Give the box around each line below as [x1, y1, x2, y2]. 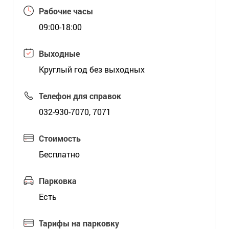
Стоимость [38, 133, 81, 144]
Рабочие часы [38, 6, 93, 16]
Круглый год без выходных [38, 64, 145, 75]
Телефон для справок [38, 90, 121, 101]
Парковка [38, 175, 77, 186]
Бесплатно [38, 149, 80, 159]
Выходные [38, 48, 80, 59]
